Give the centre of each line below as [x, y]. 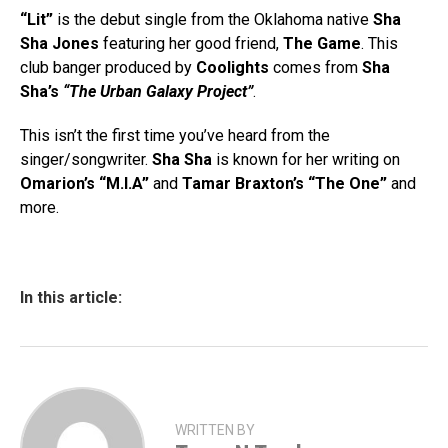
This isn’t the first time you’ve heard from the [175, 135]
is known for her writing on [306, 159]
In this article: [71, 297]
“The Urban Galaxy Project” [158, 91]
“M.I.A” [124, 183]
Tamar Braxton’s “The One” [284, 183]
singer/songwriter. [86, 159]
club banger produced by [108, 67]
